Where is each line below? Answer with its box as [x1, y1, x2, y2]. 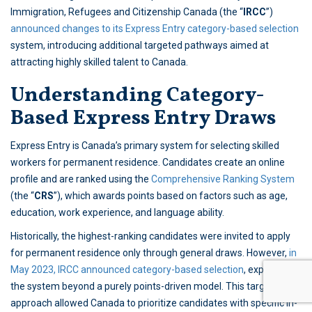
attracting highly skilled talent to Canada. [10, 56, 188, 68]
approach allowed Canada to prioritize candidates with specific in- [10, 297, 297, 309]
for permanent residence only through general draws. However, [10, 247, 289, 259]
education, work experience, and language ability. [10, 207, 224, 219]
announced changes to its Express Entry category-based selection [10, 23, 299, 35]
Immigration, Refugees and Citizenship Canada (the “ [10, 6, 243, 18]
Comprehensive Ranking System [151, 173, 295, 185]
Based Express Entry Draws [10, 104, 276, 134]
